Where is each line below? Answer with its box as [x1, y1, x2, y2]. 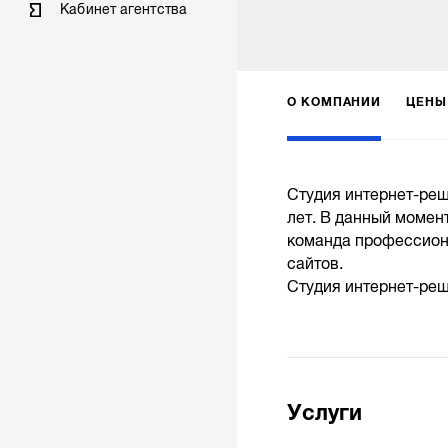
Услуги [286, 400, 362, 426]
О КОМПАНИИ [286, 94, 382, 109]
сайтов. [286, 255, 343, 274]
